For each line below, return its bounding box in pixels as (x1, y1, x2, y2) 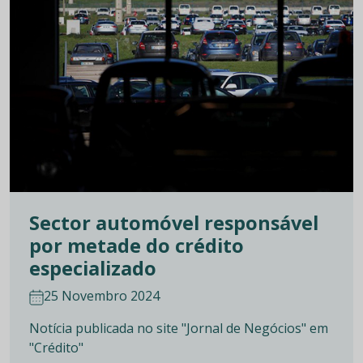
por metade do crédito (29, 233, 244, 259)
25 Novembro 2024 (44, 287, 160, 305)
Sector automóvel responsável (29, 210, 318, 237)
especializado (29, 255, 156, 282)
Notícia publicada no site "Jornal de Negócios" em (29, 319, 328, 338)
